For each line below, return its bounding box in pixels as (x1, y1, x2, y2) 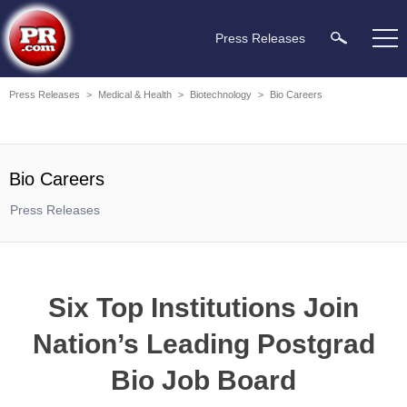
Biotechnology (190, 89, 252, 100)
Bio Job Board (111, 365, 296, 395)
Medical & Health (98, 89, 172, 100)
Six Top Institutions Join (48, 293, 359, 323)
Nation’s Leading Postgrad (32, 329, 375, 359)
